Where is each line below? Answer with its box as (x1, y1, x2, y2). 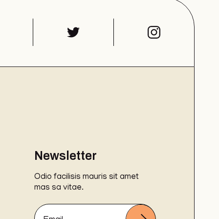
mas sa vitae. (34, 183, 84, 193)
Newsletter (34, 149, 97, 162)
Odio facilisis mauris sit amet (34, 173, 139, 182)
